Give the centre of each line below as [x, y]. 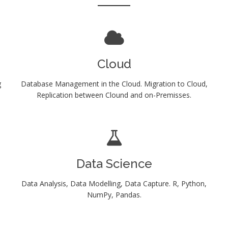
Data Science [114, 163]
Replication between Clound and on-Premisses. [114, 95]
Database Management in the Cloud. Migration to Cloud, [114, 83]
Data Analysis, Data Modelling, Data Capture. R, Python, [114, 183]
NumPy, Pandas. [114, 194]
